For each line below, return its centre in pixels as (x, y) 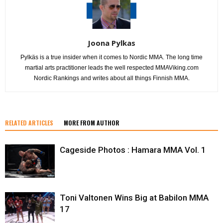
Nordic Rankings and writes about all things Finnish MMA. (111, 78)
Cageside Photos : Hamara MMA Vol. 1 (133, 150)
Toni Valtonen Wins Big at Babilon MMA (134, 197)
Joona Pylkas (111, 43)
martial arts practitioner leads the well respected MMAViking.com (111, 67)
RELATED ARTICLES (29, 122)
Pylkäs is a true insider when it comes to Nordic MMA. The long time (111, 57)
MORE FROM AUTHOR (92, 122)
